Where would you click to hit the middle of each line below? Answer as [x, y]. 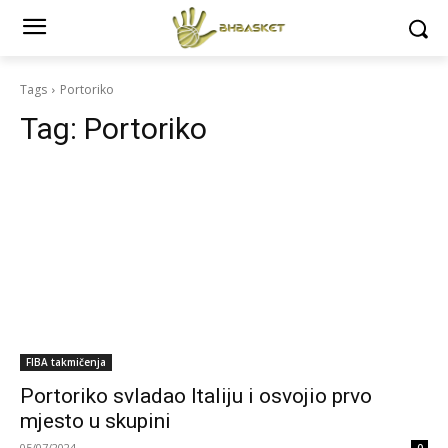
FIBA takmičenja [66, 362]
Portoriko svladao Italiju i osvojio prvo [196, 396]
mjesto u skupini [95, 421]
